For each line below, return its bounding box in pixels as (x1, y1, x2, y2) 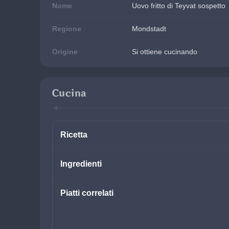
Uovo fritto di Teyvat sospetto (132, 2, 225, 10)
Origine (52, 48, 78, 56)
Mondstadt (132, 25, 166, 33)
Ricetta (60, 130, 87, 139)
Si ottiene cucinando (132, 48, 197, 56)
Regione (52, 25, 81, 33)
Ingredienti (60, 159, 102, 168)
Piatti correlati (60, 189, 113, 197)
